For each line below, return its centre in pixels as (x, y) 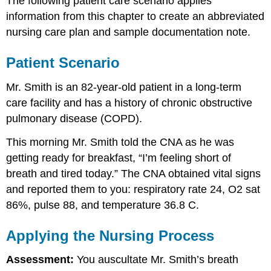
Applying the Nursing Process (110, 235)
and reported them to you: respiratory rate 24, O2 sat (133, 189)
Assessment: (40, 260)
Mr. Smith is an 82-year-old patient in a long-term (124, 87)
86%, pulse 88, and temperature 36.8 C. (103, 205)
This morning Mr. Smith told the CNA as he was (120, 142)
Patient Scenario (63, 62)
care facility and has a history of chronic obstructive (129, 103)
